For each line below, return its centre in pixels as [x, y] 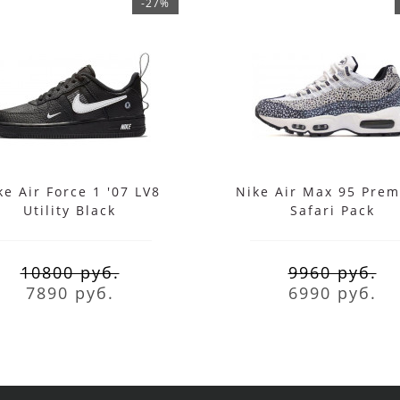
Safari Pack [332, 210]
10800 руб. [70, 272]
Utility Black [70, 210]
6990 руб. [332, 292]
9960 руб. [332, 272]
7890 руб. [70, 292]
